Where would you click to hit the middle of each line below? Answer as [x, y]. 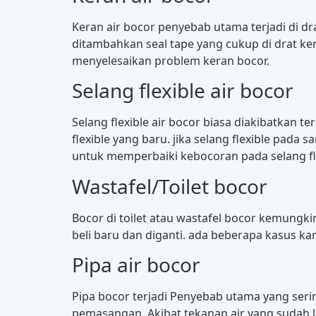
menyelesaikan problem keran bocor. [171, 60]
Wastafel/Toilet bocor [170, 186]
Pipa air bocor [136, 265]
